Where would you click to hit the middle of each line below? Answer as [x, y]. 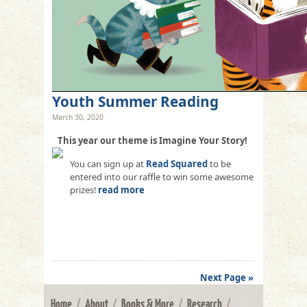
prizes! [84, 189]
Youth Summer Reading [135, 101]
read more [121, 189]
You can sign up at [108, 163]
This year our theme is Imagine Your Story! [153, 140]
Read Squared [177, 163]
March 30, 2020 [78, 117]
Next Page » [227, 277]
